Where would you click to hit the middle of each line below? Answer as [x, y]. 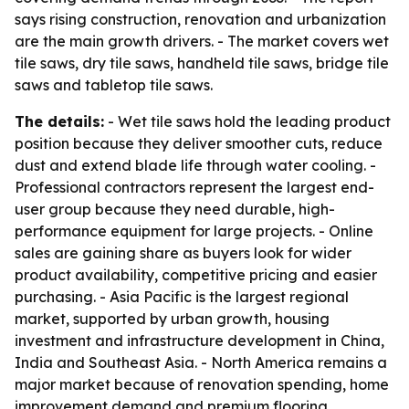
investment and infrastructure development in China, [199, 341]
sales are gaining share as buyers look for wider [183, 253]
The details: [59, 121]
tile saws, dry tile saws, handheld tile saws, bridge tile [202, 63]
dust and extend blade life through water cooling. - [195, 165]
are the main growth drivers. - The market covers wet [202, 41]
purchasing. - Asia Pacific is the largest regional [182, 297]
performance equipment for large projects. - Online [194, 231]
